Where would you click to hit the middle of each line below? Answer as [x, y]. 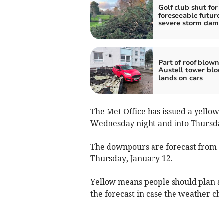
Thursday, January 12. [131, 158]
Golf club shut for [188, 7]
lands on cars [180, 78]
